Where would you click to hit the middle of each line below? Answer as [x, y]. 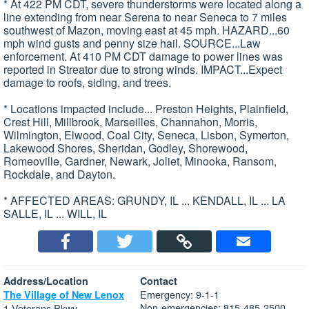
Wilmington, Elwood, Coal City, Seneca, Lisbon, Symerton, [146, 135]
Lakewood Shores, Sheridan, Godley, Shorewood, [126, 148]
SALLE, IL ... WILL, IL [55, 214]
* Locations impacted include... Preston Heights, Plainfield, [146, 109]
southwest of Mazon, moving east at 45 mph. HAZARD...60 [147, 30]
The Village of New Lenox [64, 295]
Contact [159, 281]
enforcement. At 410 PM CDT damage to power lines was [143, 57]
